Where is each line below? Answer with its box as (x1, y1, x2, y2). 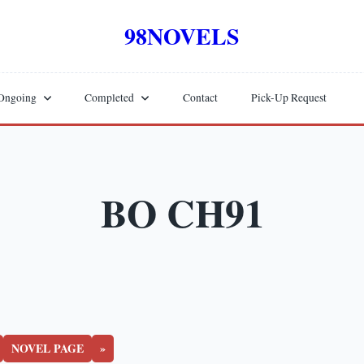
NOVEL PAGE (11, 339, 84, 357)
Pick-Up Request (250, 90, 327, 106)
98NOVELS (124, 19, 240, 53)
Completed (84, 90, 135, 106)
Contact (182, 90, 218, 106)
